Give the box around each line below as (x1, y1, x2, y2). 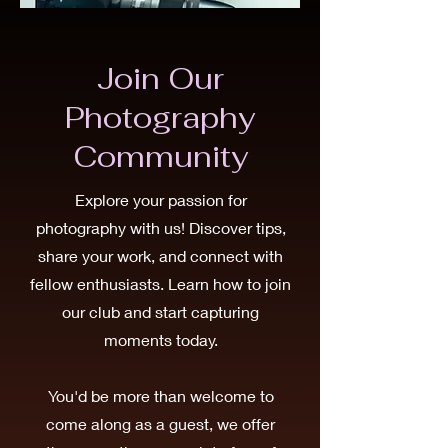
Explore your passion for (74, 190, 247, 209)
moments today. (103, 330, 218, 349)
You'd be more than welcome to (47, 386, 274, 405)
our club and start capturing (62, 302, 259, 321)
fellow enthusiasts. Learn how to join (30, 274, 291, 293)
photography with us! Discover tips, (35, 218, 286, 237)
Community (72, 137, 248, 176)
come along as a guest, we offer (46, 414, 275, 433)
